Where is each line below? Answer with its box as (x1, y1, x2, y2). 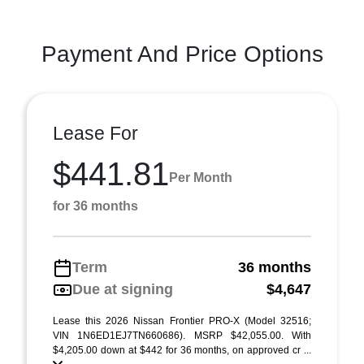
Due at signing (72, 281, 173, 297)
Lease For (53, 123, 138, 144)
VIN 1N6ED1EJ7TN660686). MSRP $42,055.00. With (53, 330, 311, 341)
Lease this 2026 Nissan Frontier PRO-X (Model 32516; (53, 315, 311, 327)
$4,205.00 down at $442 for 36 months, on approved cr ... (53, 344, 311, 356)
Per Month (169, 170, 232, 184)
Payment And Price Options (41, 41, 323, 67)
